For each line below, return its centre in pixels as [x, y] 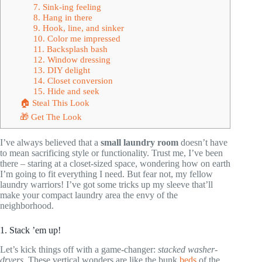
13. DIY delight [61, 70]
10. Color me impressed [77, 38]
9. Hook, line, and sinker [78, 27]
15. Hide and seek [66, 91]
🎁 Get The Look [51, 116]
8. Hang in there [63, 17]
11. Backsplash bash [70, 49]
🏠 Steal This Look [54, 102]
